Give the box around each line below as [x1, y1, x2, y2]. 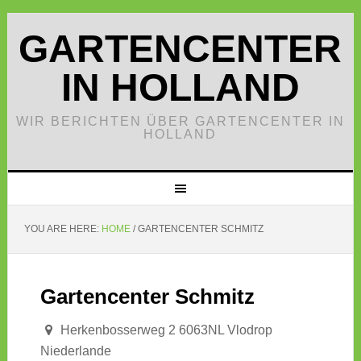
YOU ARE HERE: [23, 223, 102, 234]
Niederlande [39, 344, 111, 358]
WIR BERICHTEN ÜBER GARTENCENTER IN [15, 114, 345, 128]
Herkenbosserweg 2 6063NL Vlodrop [56, 323, 272, 337]
